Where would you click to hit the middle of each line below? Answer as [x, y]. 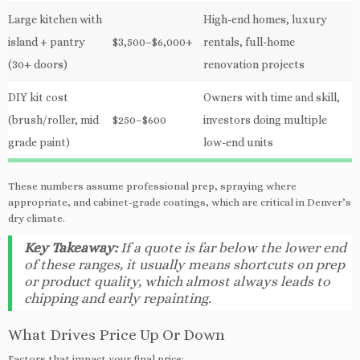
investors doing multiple [265, 119]
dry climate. [37, 218]
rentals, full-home [249, 41]
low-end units [238, 142]
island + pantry [47, 41]
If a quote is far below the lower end [232, 247]
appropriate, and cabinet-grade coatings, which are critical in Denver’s [180, 202]
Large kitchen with [55, 19]
